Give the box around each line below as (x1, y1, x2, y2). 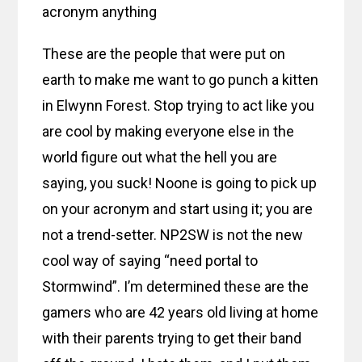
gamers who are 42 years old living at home (42, 303, 319, 321)
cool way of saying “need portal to (42, 251, 259, 269)
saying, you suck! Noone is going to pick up (42, 174, 318, 192)
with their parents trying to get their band (42, 329, 302, 347)
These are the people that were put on (42, 44, 286, 62)
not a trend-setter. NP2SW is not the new (42, 225, 304, 243)
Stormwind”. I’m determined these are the (42, 277, 309, 295)
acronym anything (42, 2, 158, 20)
